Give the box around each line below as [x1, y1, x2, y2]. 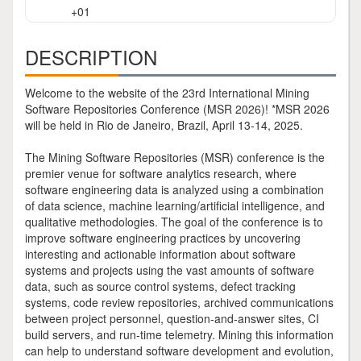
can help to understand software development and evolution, [25, 342, 334, 359]
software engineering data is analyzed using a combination [25, 181, 324, 197]
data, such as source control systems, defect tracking [25, 278, 296, 294]
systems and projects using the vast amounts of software [25, 262, 314, 278]
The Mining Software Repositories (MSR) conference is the [25, 149, 325, 165]
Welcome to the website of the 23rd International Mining [25, 85, 309, 101]
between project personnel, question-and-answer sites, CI [25, 310, 319, 326]
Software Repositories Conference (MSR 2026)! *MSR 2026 [25, 101, 330, 117]
